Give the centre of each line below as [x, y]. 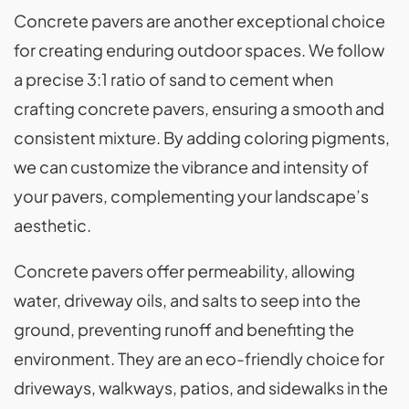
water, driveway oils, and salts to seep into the [187, 300]
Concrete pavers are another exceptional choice [199, 21]
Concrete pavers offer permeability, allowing [184, 271]
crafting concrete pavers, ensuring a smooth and [199, 109]
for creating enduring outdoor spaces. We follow [199, 50]
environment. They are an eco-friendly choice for [199, 359]
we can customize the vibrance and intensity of [191, 167]
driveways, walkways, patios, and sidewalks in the [201, 388]
